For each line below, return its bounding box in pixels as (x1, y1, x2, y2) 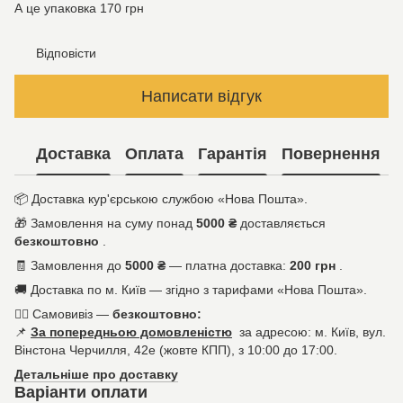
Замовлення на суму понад (31, 216, 196, 231)
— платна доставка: (166, 258, 290, 273)
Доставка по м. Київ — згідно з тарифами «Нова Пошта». (31, 282, 367, 298)
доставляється (237, 216, 326, 231)
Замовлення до (31, 258, 125, 273)
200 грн (290, 258, 336, 273)
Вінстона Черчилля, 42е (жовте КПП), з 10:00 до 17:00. (14, 343, 337, 358)
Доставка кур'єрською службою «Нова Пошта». (31, 192, 308, 207)
